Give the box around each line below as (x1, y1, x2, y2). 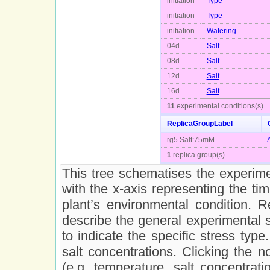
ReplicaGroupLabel (166, 120, 233, 128)
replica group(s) (171, 151, 225, 159)
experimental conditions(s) (174, 102, 263, 110)
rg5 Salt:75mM (166, 136, 215, 144)
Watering (206, 27, 236, 35)
